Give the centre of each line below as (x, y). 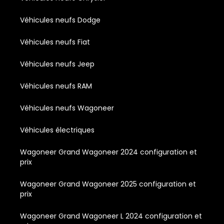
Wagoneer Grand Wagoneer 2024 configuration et (108, 152)
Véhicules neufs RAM (56, 86)
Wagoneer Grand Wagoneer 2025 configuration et (108, 184)
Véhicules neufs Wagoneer (67, 108)
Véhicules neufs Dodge (60, 20)
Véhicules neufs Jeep (57, 64)
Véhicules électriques (57, 130)
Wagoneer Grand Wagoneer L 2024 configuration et (111, 216)
